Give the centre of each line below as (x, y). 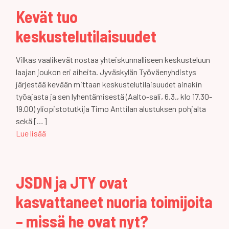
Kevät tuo (47, 16)
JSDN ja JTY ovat (72, 182)
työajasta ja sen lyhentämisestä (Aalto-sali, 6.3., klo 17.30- (114, 96)
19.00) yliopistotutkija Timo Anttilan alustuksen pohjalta (111, 109)
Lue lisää (31, 133)
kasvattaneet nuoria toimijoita (114, 201)
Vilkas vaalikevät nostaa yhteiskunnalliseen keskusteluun (113, 60)
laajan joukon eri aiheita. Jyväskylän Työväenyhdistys (106, 72)
